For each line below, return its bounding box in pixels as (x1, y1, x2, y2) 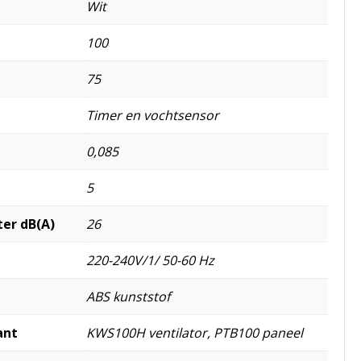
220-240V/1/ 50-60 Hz (86, 251, 214, 269)
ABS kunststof (86, 287, 170, 305)
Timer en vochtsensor (86, 106, 219, 124)
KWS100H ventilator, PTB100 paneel (86, 323, 303, 342)
